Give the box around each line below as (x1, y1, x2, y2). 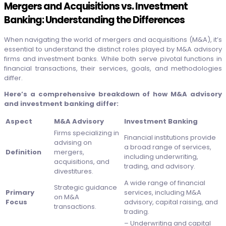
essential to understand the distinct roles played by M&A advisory (4, 44, 222, 54)
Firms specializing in (54, 128, 119, 138)
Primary (6, 188, 34, 198)
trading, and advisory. (124, 161, 195, 172)
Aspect (6, 117, 32, 127)
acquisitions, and (54, 157, 109, 167)
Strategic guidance (54, 183, 117, 193)
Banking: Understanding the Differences (4, 13, 185, 27)
